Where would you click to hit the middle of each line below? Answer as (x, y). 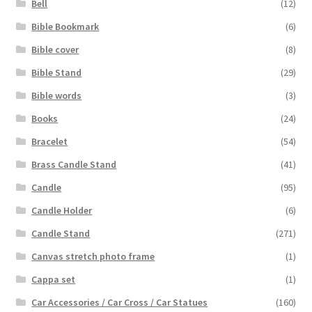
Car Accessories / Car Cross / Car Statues (120, 302)
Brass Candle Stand (74, 164)
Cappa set (54, 279)
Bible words (57, 95)
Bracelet (50, 141)
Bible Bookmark (65, 26)
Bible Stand (57, 72)
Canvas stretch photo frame (93, 256)
